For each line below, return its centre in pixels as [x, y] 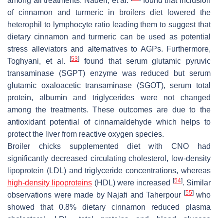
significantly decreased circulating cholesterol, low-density [109, 158]
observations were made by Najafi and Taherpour [96, 195]
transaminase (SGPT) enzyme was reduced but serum [109, 73]
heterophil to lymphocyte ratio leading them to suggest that [109, 24]
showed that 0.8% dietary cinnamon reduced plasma [109, 207]
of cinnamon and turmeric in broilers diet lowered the [109, 12]
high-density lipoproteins [50, 182]
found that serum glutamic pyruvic [145, 61]
